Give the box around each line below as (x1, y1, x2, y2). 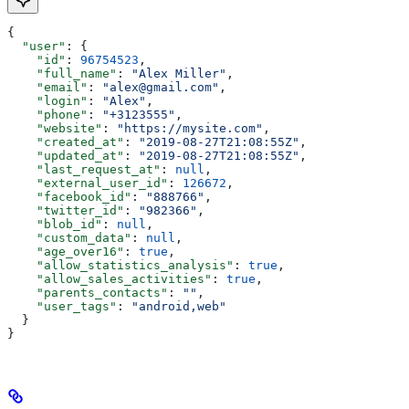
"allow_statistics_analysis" (7, 258, 234, 273)
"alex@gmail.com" (102, 80, 219, 95)
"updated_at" (7, 149, 124, 163)
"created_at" (7, 135, 124, 150)
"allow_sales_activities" (7, 272, 212, 287)
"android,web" (131, 299, 226, 314)
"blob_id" (7, 217, 102, 232)
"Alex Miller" (131, 67, 226, 81)
